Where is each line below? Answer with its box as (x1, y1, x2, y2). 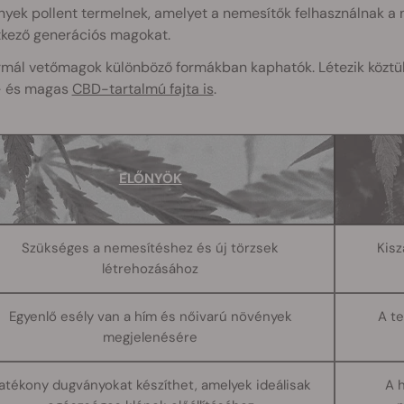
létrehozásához (102, 259, 199, 278)
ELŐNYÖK (118, 169, 182, 188)
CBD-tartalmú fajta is (71, 78, 214, 98)
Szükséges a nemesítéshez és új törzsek (22, 238, 280, 257)
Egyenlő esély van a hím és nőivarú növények (8, 307, 292, 326)
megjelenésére (103, 327, 198, 346)
